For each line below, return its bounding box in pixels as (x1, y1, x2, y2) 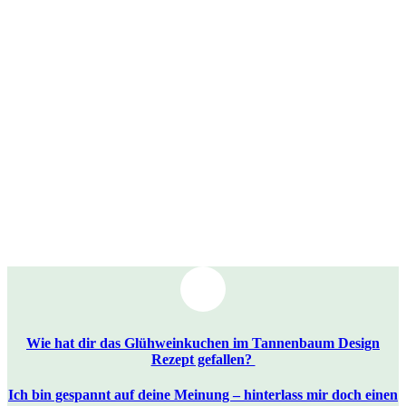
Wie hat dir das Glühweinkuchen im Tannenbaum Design (26, 334, 380, 351)
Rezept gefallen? (150, 351, 256, 367)
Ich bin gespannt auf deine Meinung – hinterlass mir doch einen (8, 386, 398, 402)
